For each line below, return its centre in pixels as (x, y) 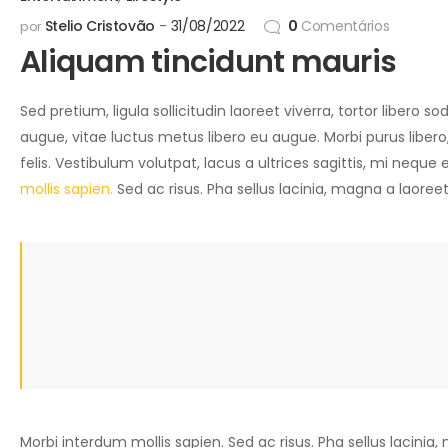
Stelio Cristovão (100, 26)
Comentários (343, 26)
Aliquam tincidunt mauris (208, 62)
